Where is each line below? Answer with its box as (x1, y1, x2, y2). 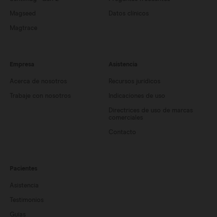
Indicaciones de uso (108, 93, 165, 99)
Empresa (10, 62, 34, 68)
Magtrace (10, 25, 37, 31)
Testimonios (10, 197, 44, 203)
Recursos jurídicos (108, 78, 160, 85)
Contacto (108, 129, 136, 136)
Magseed (10, 11, 36, 17)
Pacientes (10, 166, 37, 172)
